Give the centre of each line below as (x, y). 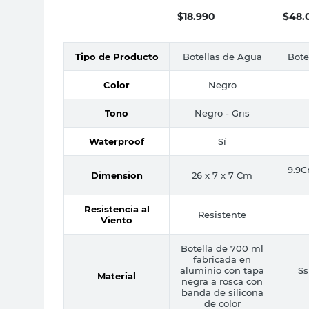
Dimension (117, 175)
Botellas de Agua (222, 56)
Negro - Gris (222, 113)
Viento (117, 220)
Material (117, 276)
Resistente (222, 214)
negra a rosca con (222, 281)
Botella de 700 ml (222, 248)
